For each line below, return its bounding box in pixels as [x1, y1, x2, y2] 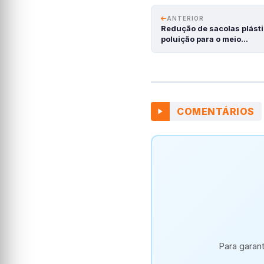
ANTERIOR [167, 15, 204, 22]
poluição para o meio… [161, 34, 248, 44]
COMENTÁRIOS [177, 105, 255, 118]
